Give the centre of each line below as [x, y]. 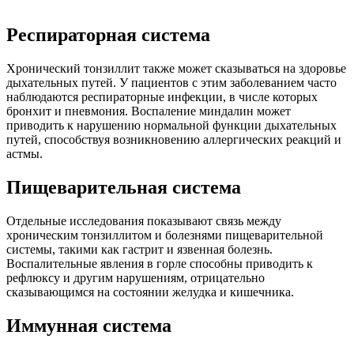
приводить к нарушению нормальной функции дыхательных [171, 126]
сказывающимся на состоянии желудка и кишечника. [150, 292]
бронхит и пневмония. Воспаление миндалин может [149, 111]
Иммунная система [89, 325]
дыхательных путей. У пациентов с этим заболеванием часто [171, 83]
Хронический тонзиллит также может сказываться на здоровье [176, 69]
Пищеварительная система [124, 188]
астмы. [24, 154]
